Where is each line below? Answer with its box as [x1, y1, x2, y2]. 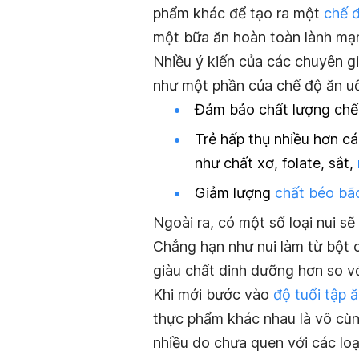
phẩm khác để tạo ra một [153, 4, 324, 22]
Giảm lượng [195, 184, 275, 201]
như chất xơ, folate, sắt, [195, 154, 357, 171]
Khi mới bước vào [153, 286, 273, 304]
